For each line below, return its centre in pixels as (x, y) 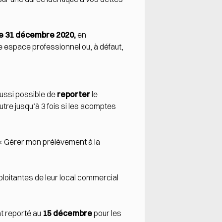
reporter (74, 94)
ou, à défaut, (102, 47)
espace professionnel (42, 47)
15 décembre (67, 213)
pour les (107, 213)
